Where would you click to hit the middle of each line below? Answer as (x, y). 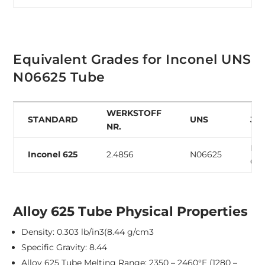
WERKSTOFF (134, 113)
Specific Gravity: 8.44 (64, 248)
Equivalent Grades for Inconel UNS (132, 60)
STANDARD (53, 120)
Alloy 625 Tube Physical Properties (131, 212)
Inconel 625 (53, 155)
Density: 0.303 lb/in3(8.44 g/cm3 (88, 232)
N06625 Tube (59, 77)
